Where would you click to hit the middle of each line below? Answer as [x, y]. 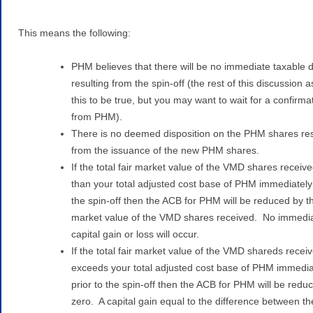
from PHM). [97, 116]
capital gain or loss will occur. [135, 234]
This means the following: [74, 32]
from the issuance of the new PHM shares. [165, 150]
